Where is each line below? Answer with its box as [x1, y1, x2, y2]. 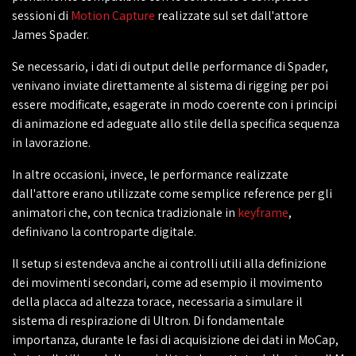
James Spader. [12, 26, 89, 43]
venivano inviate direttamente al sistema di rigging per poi [12, 77, 328, 94]
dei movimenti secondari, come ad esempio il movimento [12, 274, 323, 291]
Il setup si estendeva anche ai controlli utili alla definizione [12, 255, 327, 272]
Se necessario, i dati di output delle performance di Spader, [12, 58, 328, 75]
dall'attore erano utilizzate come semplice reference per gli [12, 185, 332, 202]
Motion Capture [71, 7, 155, 24]
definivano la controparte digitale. [12, 223, 196, 240]
